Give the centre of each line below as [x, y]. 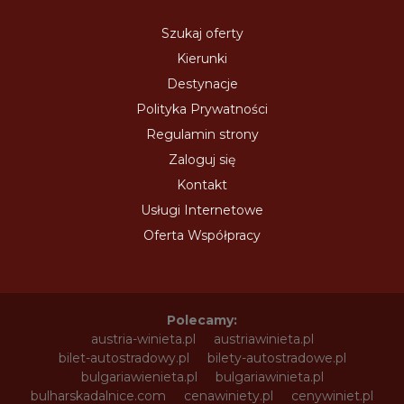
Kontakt [202, 184]
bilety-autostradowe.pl [276, 358]
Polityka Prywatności [202, 109]
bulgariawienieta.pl [139, 376]
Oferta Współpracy [202, 235]
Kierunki [202, 58]
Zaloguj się [202, 159]
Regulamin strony [202, 134]
